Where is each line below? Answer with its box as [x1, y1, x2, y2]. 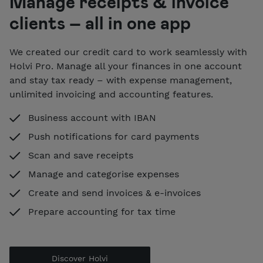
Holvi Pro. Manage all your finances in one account [9, 60, 242, 72]
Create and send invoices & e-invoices [28, 187, 201, 199]
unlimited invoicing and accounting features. [9, 89, 213, 100]
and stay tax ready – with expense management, [9, 75, 232, 86]
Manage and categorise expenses [28, 168, 179, 180]
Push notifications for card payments [28, 131, 199, 143]
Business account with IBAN [28, 112, 156, 124]
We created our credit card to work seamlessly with [9, 46, 247, 58]
